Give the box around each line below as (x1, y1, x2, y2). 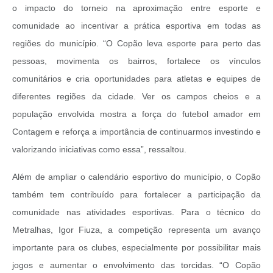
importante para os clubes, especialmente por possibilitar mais (12, 243, 261, 253)
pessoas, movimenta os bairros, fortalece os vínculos (12, 56, 261, 66)
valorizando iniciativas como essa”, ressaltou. (12, 144, 186, 155)
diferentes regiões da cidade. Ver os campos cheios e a (12, 91, 261, 102)
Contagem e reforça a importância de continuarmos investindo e (12, 127, 261, 137)
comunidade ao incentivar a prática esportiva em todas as (12, 21, 261, 31)
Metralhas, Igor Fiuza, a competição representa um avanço (12, 225, 261, 235)
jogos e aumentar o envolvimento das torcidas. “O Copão (12, 260, 261, 271)
